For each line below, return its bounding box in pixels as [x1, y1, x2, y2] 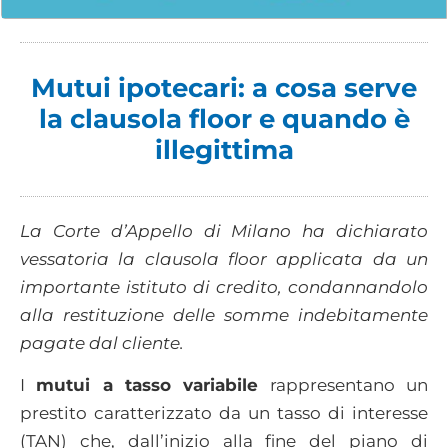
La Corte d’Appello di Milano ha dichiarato [20, 220, 428, 241]
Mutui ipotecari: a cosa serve [31, 71, 417, 104]
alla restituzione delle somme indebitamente [20, 304, 428, 325]
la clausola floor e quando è [38, 102, 410, 135]
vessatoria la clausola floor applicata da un [20, 248, 428, 269]
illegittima [154, 133, 294, 166]
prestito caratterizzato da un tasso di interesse [20, 403, 428, 424]
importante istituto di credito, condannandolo [20, 276, 428, 297]
